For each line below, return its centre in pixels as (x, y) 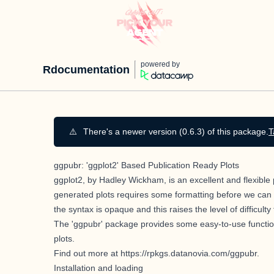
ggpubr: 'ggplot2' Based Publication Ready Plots (146, 165)
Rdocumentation (86, 70)
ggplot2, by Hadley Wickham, (110, 180)
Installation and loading (98, 268)
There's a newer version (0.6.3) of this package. (176, 131)
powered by (160, 64)
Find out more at (87, 253)
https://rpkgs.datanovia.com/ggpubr (189, 253)
